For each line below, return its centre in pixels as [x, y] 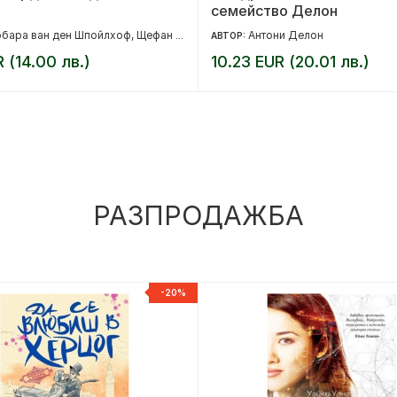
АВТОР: [230, 35]
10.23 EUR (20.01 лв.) [290, 61]
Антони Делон [286, 35]
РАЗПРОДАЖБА [198, 215]
